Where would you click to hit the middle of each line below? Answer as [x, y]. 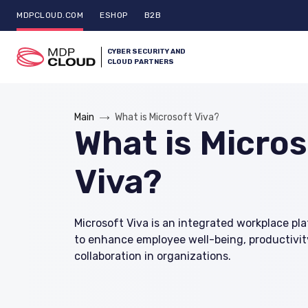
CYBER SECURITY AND [147, 52]
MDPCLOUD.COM [50, 15]
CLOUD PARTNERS [141, 62]
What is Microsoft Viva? [167, 117]
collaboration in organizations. [153, 256]
